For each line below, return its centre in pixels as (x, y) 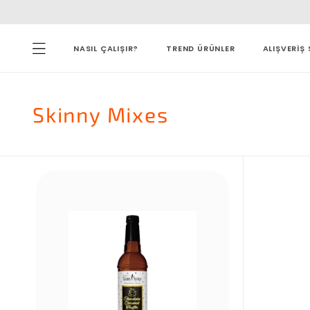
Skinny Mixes (101, 114)
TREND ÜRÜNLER (201, 48)
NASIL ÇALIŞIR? (106, 48)
